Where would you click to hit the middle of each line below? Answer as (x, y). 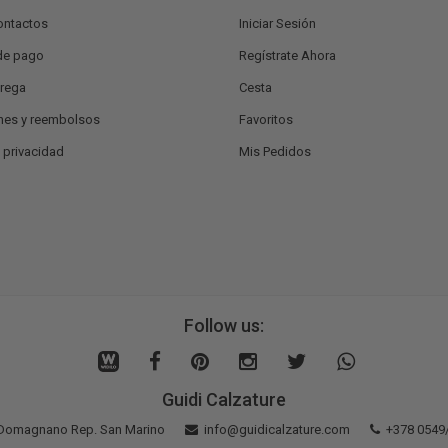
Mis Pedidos (275, 151)
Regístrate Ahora (287, 55)
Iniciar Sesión (277, 23)
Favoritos (266, 119)
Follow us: (224, 325)
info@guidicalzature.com (277, 429)
